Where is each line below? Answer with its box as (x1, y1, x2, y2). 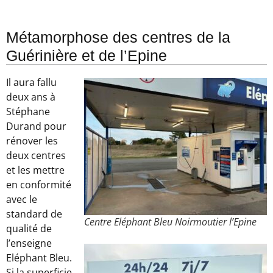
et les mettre (6, 163, 65, 177)
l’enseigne (6, 236, 52, 250)
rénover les (6, 134, 58, 147)
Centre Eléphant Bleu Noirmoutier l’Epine (84, 215, 257, 229)
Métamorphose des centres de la (6, 29, 230, 46)
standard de (6, 207, 62, 221)
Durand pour (6, 119, 66, 133)
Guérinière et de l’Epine (6, 47, 167, 64)
